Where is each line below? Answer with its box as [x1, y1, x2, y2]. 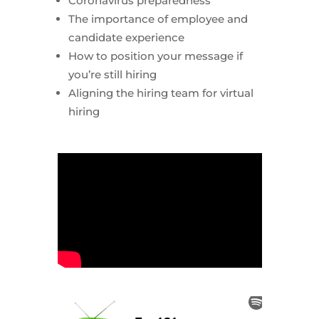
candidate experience [68, 31, 184, 44]
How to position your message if [68, 49, 243, 63]
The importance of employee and [68, 12, 248, 26]
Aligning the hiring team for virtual [68, 86, 253, 100]
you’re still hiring [68, 68, 157, 81]
